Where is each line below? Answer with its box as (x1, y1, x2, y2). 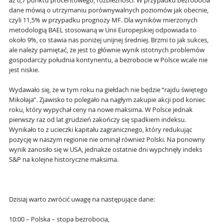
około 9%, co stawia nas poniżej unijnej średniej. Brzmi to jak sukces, (9, 36, 209, 45)
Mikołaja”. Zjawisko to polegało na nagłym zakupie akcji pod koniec (9, 96, 205, 105)
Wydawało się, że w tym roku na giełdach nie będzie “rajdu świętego (9, 86, 208, 95)
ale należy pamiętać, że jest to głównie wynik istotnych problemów (9, 46, 205, 55)
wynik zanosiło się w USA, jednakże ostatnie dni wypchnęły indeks (9, 145, 202, 154)
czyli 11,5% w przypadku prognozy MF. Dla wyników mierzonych (9, 16, 198, 25)
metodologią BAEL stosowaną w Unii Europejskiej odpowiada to (9, 26, 197, 35)
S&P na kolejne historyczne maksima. (9, 155, 118, 164)
